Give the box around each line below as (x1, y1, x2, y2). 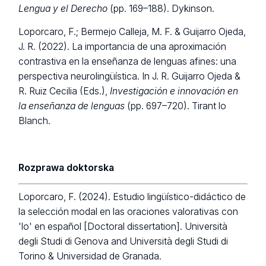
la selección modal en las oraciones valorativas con (18, 206, 239, 218)
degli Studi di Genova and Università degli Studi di (18, 236, 229, 248)
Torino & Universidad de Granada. (18, 251, 162, 262)
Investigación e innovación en (110, 85, 239, 97)
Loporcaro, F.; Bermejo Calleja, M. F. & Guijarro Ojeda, (18, 26, 246, 38)
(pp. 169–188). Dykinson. (107, 2, 215, 14)
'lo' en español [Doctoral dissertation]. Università (18, 221, 228, 233)
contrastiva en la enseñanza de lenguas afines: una (18, 56, 237, 68)
